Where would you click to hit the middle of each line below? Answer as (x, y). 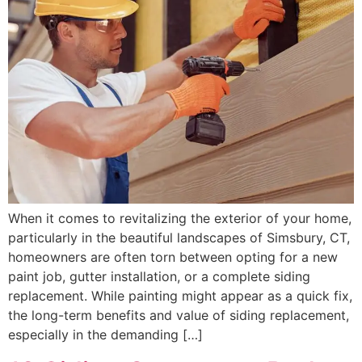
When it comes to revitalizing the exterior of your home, (180, 219)
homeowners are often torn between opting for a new (173, 257)
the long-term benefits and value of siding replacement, (179, 316)
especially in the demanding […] (105, 335)
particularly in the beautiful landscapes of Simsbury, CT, (179, 238)
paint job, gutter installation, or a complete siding (159, 277)
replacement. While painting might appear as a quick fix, (180, 296)
